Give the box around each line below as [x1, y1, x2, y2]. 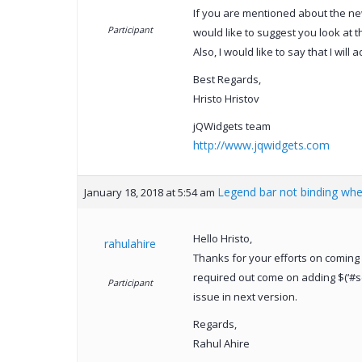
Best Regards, [192, 72, 261, 87]
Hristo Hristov [192, 91, 259, 107]
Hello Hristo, [192, 231, 252, 246]
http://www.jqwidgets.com [192, 137, 330, 154]
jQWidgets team [192, 119, 271, 134]
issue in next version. [192, 289, 297, 305]
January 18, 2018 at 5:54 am [83, 185, 215, 200]
